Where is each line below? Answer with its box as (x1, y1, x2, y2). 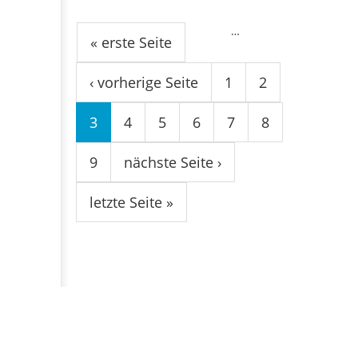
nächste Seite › (124, 152, 221, 172)
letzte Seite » (89, 192, 173, 212)
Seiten (77, 3, 141, 33)
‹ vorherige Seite (89, 72, 198, 92)
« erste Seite (90, 32, 172, 52)
